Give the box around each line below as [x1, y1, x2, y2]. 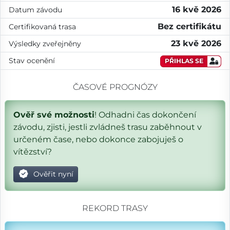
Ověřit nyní [31, 169, 73, 179]
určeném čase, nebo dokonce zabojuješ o [13, 134, 183, 144]
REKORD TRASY [82, 203, 148, 213]
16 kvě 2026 [172, 5, 221, 14]
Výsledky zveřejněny [9, 39, 81, 48]
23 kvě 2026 [171, 39, 221, 48]
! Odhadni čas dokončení [94, 109, 196, 120]
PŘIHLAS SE [165, 57, 203, 65]
